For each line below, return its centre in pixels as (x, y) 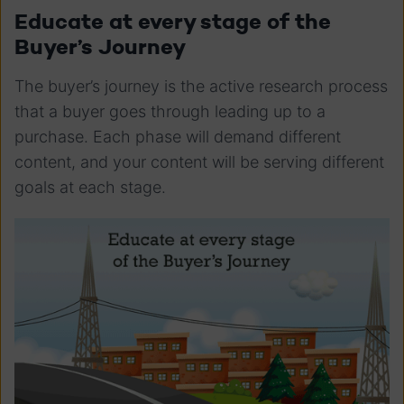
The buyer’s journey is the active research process (201, 86)
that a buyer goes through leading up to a (170, 111)
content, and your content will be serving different (199, 161)
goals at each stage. (90, 187)
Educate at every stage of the (173, 21)
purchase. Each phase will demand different (178, 136)
